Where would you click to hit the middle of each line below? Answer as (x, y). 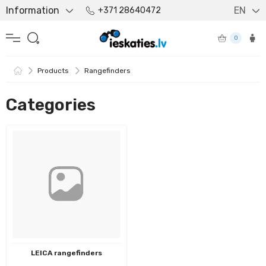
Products (53, 70)
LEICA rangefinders (66, 253)
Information (33, 10)
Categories (51, 104)
